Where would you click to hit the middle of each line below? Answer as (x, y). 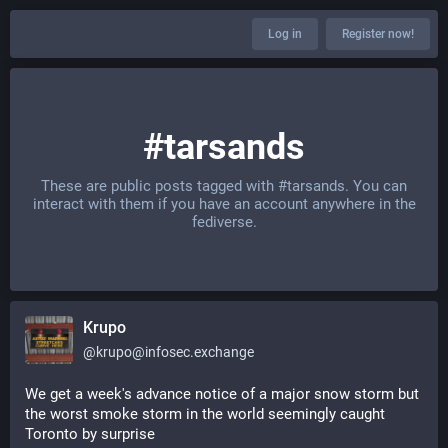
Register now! (378, 34)
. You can (376, 186)
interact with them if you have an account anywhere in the (224, 204)
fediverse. (224, 222)
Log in (285, 34)
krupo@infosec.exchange (175, 352)
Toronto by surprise (90, 434)
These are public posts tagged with (159, 186)
